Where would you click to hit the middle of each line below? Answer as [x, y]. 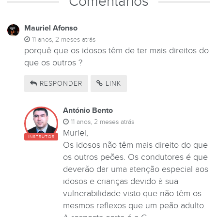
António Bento [88, 110]
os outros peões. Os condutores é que [135, 157]
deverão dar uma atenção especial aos [136, 169]
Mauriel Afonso [51, 28]
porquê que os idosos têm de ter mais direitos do [116, 51]
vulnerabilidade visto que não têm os [132, 193]
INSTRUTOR [41, 137]
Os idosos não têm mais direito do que [135, 145]
